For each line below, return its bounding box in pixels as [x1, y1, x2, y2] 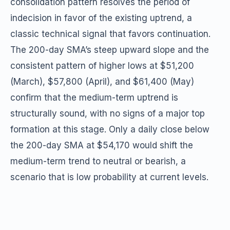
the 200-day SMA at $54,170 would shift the [10, 140, 193, 150]
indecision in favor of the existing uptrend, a [10, 13, 192, 23]
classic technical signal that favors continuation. [10, 29, 210, 39]
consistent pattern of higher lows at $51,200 [10, 61, 194, 71]
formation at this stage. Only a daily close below [10, 124, 209, 135]
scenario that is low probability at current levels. [10, 172, 208, 182]
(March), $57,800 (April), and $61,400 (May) [10, 76, 194, 87]
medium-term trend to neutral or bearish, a [10, 156, 186, 166]
